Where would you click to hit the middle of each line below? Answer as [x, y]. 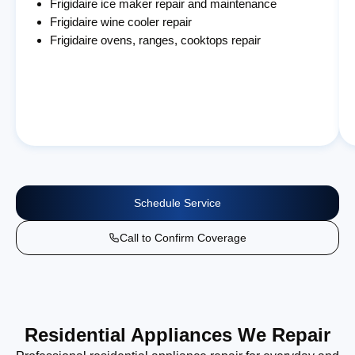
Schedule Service [177, 202]
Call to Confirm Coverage [183, 237]
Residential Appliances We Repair [177, 334]
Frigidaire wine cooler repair [121, 21]
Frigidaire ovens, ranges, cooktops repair [156, 40]
